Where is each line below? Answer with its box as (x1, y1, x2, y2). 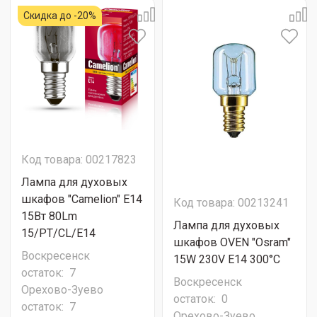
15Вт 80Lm (21, 209, 77, 223)
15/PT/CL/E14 (21, 226, 96, 240)
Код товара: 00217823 (21, 153, 137, 166)
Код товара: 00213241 (173, 196, 289, 209)
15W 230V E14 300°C (173, 253, 280, 266)
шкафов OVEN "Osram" (173, 236, 291, 249)
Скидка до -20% (23, 10, 96, 21)
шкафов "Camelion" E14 (21, 192, 142, 206)
